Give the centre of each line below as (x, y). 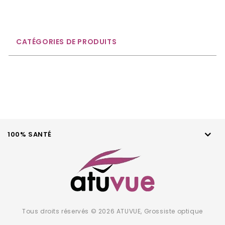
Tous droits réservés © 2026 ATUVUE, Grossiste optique (113, 211)
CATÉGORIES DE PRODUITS (67, 42)
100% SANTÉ (30, 134)
